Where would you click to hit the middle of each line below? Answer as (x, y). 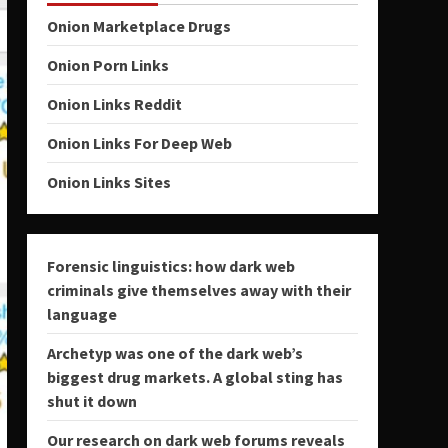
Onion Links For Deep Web (139, 143)
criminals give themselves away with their (198, 290)
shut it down (91, 401)
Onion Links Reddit (114, 104)
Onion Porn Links (107, 65)
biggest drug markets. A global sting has (194, 377)
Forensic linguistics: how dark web (170, 266)
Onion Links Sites (108, 182)
